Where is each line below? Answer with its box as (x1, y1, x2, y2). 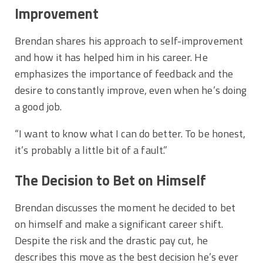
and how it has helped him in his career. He (15, 49, 208, 66)
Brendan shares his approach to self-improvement (15, 33, 244, 49)
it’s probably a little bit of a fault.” (15, 142, 168, 159)
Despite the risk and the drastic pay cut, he (15, 232, 208, 249)
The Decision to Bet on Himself (15, 170, 209, 191)
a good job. (15, 99, 62, 115)
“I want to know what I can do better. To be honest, (15, 126, 246, 142)
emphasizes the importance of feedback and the (15, 66, 233, 82)
